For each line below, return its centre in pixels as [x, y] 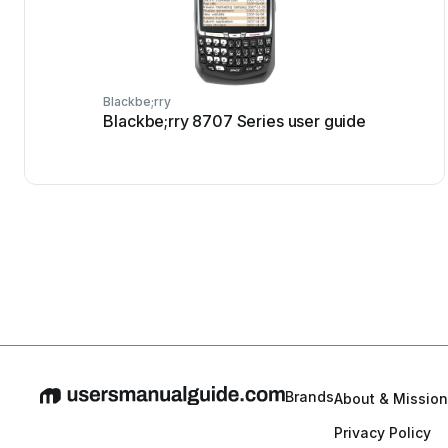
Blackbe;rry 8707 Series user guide [234, 121]
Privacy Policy [382, 432]
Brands [309, 396]
